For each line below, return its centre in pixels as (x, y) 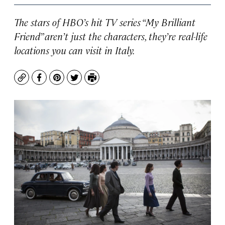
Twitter (88, 82)
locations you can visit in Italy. (75, 50)
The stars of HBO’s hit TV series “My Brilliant (105, 22)
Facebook (58, 82)
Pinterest (75, 82)
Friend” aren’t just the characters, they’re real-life (111, 36)
